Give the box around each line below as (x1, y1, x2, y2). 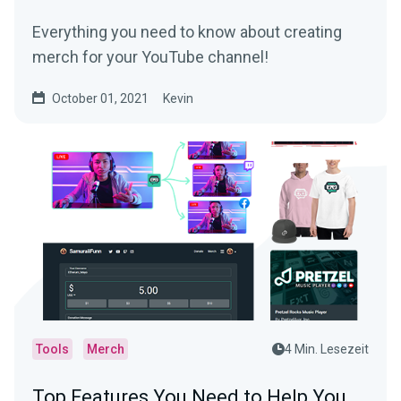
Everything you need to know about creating (32, 22, 342, 41)
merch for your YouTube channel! (32, 47, 269, 66)
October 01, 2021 (52, 91, 149, 106)
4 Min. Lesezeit (285, 342, 369, 356)
